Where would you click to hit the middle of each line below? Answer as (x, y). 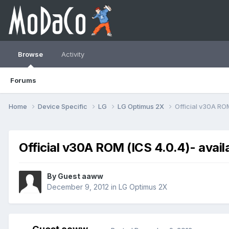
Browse (30, 54)
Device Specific (63, 106)
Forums (23, 80)
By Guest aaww (75, 176)
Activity (73, 54)
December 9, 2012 (78, 187)
